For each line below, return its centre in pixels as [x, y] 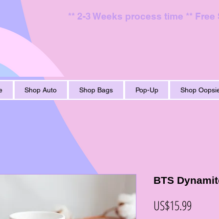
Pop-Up [147, 90]
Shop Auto [41, 90]
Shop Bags [96, 90]
